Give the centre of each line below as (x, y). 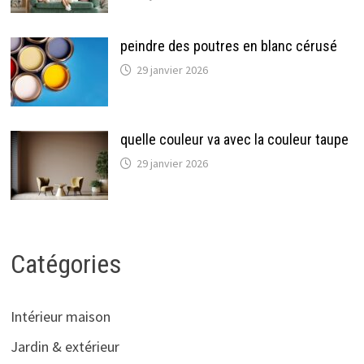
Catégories (65, 264)
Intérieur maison (60, 316)
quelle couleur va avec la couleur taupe (234, 139)
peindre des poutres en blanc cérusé (228, 45)
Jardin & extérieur (65, 346)
